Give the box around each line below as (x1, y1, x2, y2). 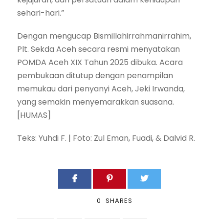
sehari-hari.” (17, 7, 64, 19)
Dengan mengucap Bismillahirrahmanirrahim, (17, 30, 191, 42)
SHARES (105, 196, 132, 206)
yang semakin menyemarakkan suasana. (17, 96, 174, 108)
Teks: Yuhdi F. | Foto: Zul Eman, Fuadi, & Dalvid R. (17, 132, 195, 144)
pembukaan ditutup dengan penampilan (17, 70, 173, 82)
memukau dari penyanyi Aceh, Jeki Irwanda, (17, 83, 185, 95)
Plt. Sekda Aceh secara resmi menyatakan (17, 44, 180, 55)
